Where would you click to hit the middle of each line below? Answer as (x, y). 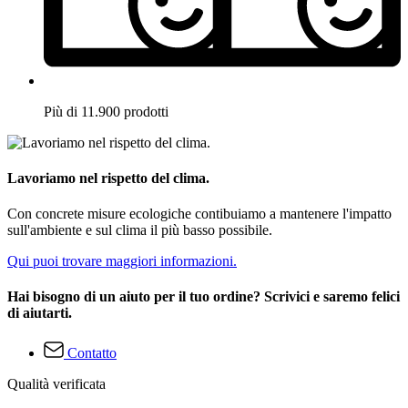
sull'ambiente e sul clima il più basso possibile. (140, 230)
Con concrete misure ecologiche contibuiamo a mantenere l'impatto (199, 214)
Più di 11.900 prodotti (106, 111)
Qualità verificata (56, 383)
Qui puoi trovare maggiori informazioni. (122, 261)
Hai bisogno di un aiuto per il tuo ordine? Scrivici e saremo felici (204, 297)
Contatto (92, 352)
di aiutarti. (40, 313)
